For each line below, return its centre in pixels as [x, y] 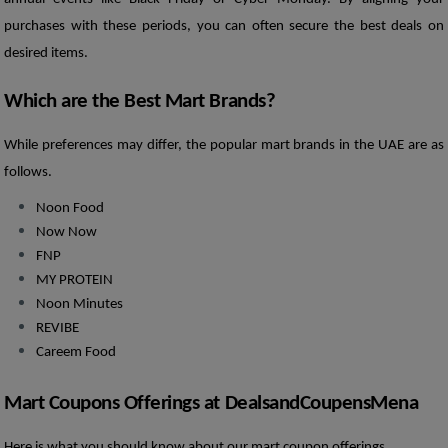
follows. [29, 172]
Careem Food [76, 353]
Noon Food [70, 209]
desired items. [46, 54]
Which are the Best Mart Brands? [140, 101]
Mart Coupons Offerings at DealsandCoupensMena [211, 404]
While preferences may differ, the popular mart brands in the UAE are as [224, 145]
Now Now [68, 233]
